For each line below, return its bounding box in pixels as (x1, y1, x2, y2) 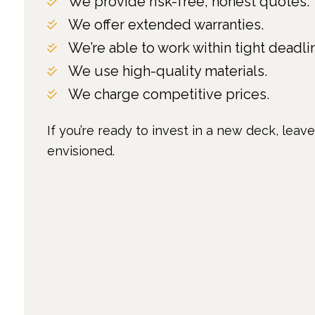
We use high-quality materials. (68, 62, 268, 79)
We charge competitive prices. (68, 85, 270, 103)
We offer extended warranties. (68, 15, 264, 33)
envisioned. (47, 143, 115, 158)
